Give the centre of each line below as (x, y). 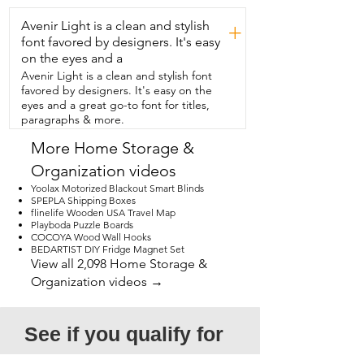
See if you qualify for (124, 334)
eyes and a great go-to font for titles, (115, 105)
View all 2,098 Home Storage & (119, 264)
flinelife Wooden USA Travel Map (103, 212)
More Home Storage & (113, 148)
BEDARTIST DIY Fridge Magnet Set (108, 249)
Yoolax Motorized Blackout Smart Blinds (117, 188)
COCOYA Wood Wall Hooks (91, 237)
